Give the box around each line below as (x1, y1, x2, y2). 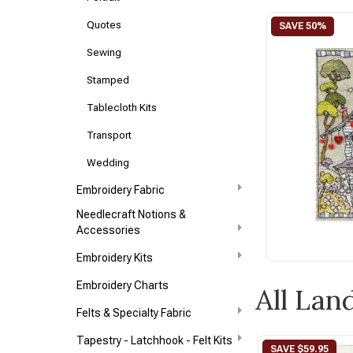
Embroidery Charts (76, 279, 169, 292)
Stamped (87, 74, 130, 86)
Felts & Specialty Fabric (76, 307, 192, 319)
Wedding (87, 157, 130, 169)
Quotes (87, 19, 122, 31)
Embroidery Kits (76, 251, 154, 264)
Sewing (87, 46, 122, 58)
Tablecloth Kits (87, 102, 158, 113)
